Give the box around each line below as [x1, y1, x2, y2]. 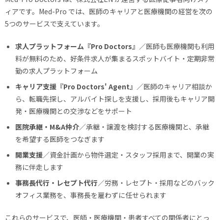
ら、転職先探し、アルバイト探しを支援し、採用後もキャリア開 [15, 94, 215, 104]
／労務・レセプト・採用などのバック [98, 178, 215, 188]
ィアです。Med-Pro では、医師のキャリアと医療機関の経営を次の [5, 6, 213, 17]
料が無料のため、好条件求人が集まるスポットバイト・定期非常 [15, 54, 215, 64]
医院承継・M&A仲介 [15, 122, 79, 132]
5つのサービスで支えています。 [5, 19, 104, 29]
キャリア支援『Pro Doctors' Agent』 [15, 82, 137, 92]
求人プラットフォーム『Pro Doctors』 [15, 41, 139, 52]
